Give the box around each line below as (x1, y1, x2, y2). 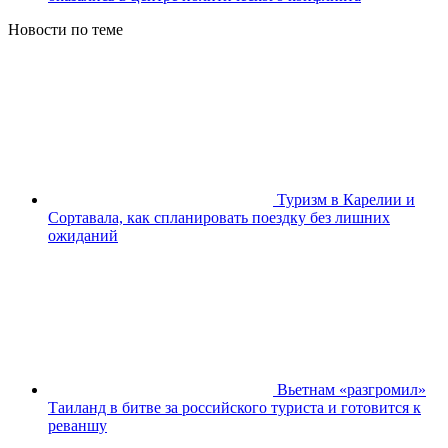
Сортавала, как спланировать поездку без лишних (48, 208, 390, 226)
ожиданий (48, 226, 118, 244)
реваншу (48, 416, 107, 434)
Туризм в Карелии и (277, 190, 415, 208)
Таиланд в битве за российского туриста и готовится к (48, 398, 421, 416)
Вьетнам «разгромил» (277, 380, 426, 398)
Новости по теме (8, 20, 123, 38)
